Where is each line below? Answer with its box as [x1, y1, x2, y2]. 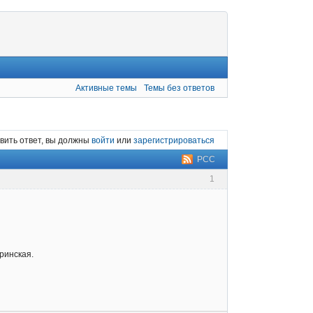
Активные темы [75, 82, 138, 93]
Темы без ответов [144, 82, 214, 93]
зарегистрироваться [133, 135, 214, 145]
